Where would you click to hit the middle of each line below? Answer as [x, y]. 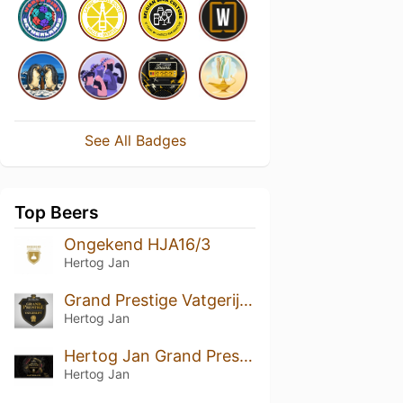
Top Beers [57, 212]
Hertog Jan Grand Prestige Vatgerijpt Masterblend [246, 355]
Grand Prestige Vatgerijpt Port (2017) [246, 300]
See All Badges [135, 140]
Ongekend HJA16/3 [137, 244]
